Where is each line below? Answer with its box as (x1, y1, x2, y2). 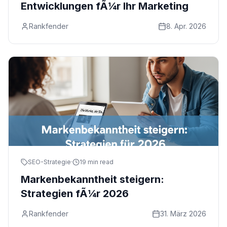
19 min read (80, 158, 113, 166)
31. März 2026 (160, 209, 206, 218)
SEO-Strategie (28, 158, 71, 166)
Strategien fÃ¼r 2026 (21, 187, 129, 200)
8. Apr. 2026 (166, 22, 206, 30)
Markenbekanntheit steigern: (21, 173, 164, 185)
